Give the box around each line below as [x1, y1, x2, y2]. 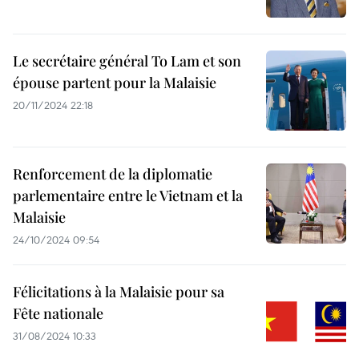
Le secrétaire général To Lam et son [13, 51, 241, 71]
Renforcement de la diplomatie [13, 164, 212, 184]
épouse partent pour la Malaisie [13, 73, 216, 93]
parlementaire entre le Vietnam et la [13, 186, 243, 206]
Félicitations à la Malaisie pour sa [13, 282, 224, 302]
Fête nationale [13, 304, 103, 324]
